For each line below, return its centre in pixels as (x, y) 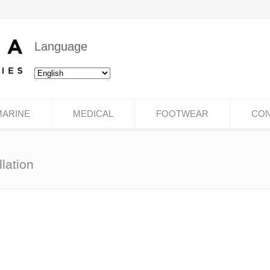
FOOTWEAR (182, 114)
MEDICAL (93, 114)
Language (61, 46)
